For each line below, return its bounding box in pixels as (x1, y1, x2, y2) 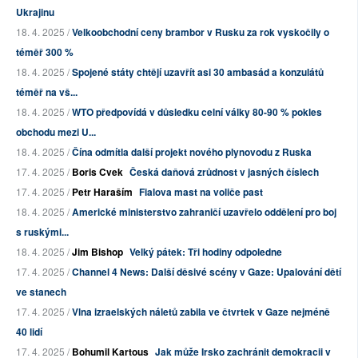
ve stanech (16, 284, 66, 300)
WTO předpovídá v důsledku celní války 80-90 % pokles (72, 105, 322, 120)
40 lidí (16, 324, 42, 340)
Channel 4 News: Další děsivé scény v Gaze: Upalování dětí (72, 265, 341, 280)
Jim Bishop (72, 245, 123, 260)
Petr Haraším (72, 185, 133, 200)
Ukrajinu (16, 5, 54, 20)
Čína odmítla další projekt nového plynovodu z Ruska (72, 145, 312, 160)
